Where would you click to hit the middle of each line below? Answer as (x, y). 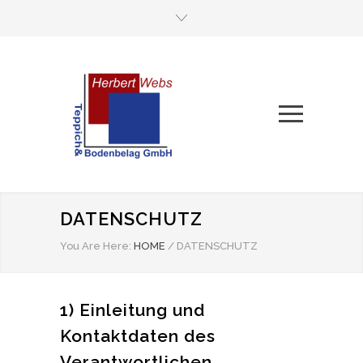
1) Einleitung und (132, 310)
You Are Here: (96, 246)
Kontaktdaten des (138, 336)
